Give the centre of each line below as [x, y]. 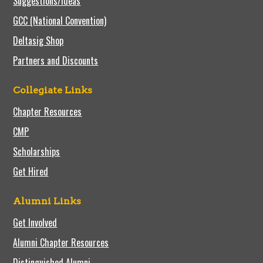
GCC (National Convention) [60, 20]
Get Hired [31, 171]
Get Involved [35, 222]
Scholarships [37, 151]
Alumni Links [47, 201]
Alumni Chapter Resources [61, 242]
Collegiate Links [53, 90]
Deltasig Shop [38, 40]
